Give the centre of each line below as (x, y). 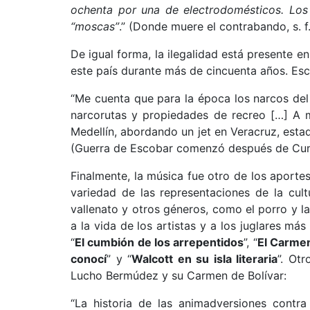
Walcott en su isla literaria (205, 259)
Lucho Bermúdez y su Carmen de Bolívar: (179, 275)
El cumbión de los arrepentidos (159, 242)
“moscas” (95, 26)
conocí (89, 259)
